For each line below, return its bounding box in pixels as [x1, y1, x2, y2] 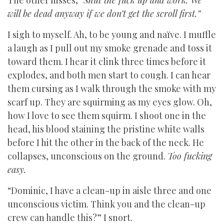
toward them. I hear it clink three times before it [7, 55, 206, 67]
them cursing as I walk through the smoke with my [7, 82, 216, 94]
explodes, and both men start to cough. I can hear [7, 69, 210, 81]
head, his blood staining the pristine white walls [7, 123, 204, 135]
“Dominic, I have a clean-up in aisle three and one [7, 184, 211, 196]
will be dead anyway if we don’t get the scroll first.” [7, 7, 200, 19]
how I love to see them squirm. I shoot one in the [7, 109, 206, 121]
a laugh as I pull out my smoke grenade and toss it [7, 42, 212, 54]
